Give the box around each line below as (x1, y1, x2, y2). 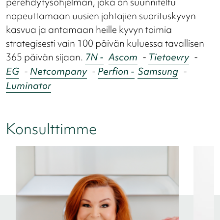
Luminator (6, 79, 51, 92)
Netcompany (30, 65, 87, 78)
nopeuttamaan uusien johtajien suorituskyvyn (6, 9, 196, 23)
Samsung (137, 65, 178, 78)
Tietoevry (148, 51, 189, 64)
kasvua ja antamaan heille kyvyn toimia (6, 23, 172, 36)
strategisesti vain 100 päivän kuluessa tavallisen (6, 37, 204, 50)
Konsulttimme (6, 118, 97, 138)
